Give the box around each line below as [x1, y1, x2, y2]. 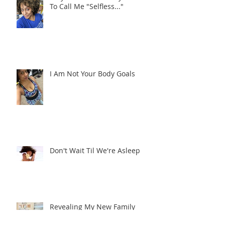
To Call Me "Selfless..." [50, 19, 124, 29]
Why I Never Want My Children [50, 10, 153, 20]
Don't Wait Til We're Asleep [50, 163, 140, 173]
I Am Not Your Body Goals [50, 86, 135, 96]
